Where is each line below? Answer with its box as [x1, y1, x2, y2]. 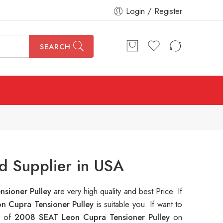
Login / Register [126, 5, 182, 17]
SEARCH [39, 41, 71, 53]
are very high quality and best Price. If [53, 185, 183, 198]
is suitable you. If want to [96, 198, 183, 211]
